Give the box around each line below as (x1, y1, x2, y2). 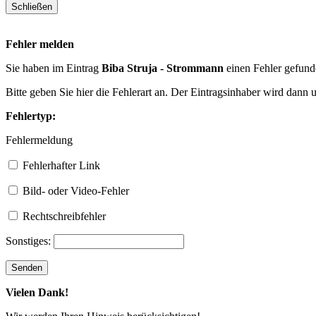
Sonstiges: (6, 234, 54, 247)
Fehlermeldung (6, 133, 73, 146)
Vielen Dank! (6, 286, 68, 298)
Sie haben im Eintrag (6, 61, 102, 74)
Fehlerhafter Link (20, 159, 100, 171)
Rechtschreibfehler (20, 209, 106, 222)
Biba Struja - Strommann (102, 61, 224, 74)
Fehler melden (6, 37, 74, 50)
